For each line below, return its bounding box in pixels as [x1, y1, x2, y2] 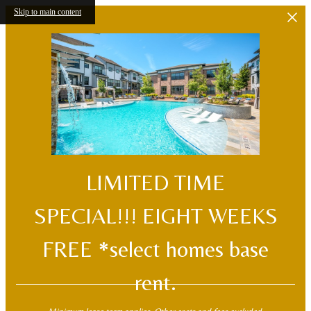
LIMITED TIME [86, 169, 225, 195]
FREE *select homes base [42, 235, 269, 262]
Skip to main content [14, 7, 81, 17]
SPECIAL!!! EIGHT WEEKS [33, 202, 278, 228]
